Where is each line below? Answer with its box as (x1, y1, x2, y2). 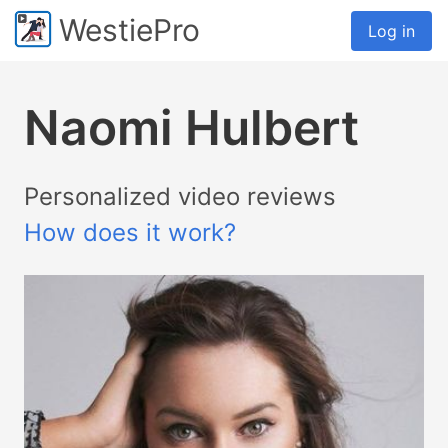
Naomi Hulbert (24, 98, 359, 157)
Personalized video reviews (24, 182, 336, 211)
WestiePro (59, 12, 200, 48)
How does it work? (24, 218, 236, 247)
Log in (368, 20, 415, 41)
